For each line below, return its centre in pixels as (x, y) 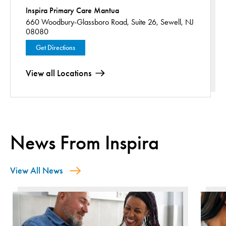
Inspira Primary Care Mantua (72, 10)
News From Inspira (84, 143)
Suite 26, (145, 22)
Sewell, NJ (177, 22)
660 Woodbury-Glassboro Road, (77, 22)
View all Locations (59, 73)
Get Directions (55, 48)
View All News (36, 171)
